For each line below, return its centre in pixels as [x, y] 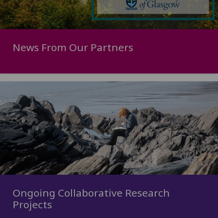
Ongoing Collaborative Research [91, 193]
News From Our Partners [73, 47]
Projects [32, 205]
